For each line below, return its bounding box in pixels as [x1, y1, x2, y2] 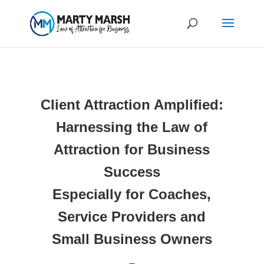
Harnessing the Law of [56, 119, 208, 135]
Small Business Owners [51, 231, 212, 247]
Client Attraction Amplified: [40, 97, 223, 113]
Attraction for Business [54, 141, 210, 157]
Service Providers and [58, 209, 206, 225]
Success [103, 164, 160, 180]
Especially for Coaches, [52, 186, 212, 202]
